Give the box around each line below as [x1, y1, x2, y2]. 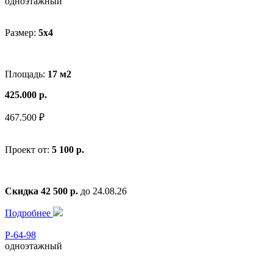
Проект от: [5, 144, 52, 155]
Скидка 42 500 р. [5, 185, 78, 196]
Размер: [5, 27, 38, 38]
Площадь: [5, 68, 48, 79]
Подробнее [5, 207, 53, 218]
